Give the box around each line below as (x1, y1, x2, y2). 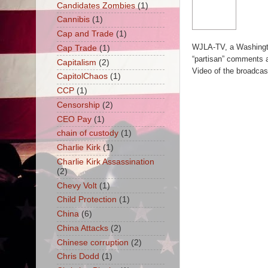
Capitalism (56, 57, 96, 67)
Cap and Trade (56, 29, 114, 39)
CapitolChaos (56, 72, 108, 81)
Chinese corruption (56, 237, 129, 247)
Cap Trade (56, 43, 97, 53)
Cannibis (56, 15, 90, 25)
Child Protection (56, 195, 117, 205)
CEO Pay (56, 114, 92, 124)
